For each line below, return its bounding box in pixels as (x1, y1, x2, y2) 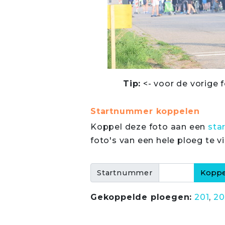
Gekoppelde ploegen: (90, 192, 192, 202)
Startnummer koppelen (90, 106, 200, 116)
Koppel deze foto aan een (90, 122, 208, 132)
